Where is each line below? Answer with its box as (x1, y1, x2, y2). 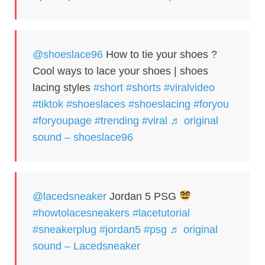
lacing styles (33, 81, 93, 93)
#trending (95, 114, 139, 127)
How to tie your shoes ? (103, 48, 217, 60)
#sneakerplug (33, 223, 96, 235)
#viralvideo (164, 81, 215, 93)
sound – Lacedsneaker (33, 240, 140, 252)
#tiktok (33, 98, 63, 110)
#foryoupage (33, 114, 92, 127)
